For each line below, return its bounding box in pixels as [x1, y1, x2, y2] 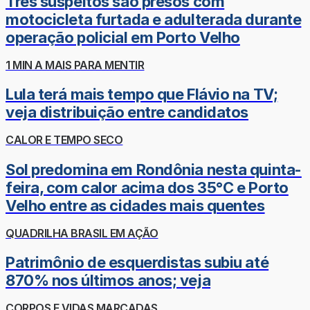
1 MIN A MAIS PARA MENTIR [6, 57, 145, 72]
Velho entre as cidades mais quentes [6, 196, 265, 215]
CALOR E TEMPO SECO [6, 133, 123, 147]
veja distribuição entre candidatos [6, 103, 249, 122]
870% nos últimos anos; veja [6, 271, 211, 290]
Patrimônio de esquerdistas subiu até [6, 253, 269, 272]
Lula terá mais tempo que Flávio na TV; [6, 85, 278, 104]
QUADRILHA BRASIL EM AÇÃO [6, 226, 158, 240]
